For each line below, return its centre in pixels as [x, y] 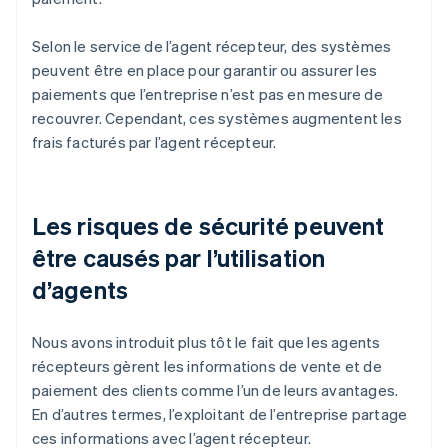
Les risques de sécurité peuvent [208, 226]
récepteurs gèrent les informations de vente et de [207, 366]
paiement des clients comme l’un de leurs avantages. [215, 390]
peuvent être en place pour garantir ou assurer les [205, 70]
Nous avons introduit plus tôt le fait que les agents [206, 342]
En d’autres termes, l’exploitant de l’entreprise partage [220, 414]
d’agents [80, 290]
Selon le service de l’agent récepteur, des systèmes [212, 46]
